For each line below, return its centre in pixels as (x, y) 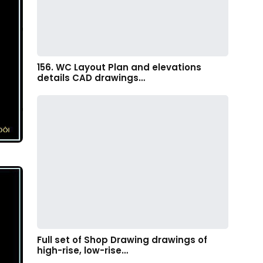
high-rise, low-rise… (82, 250)
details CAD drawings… (91, 77)
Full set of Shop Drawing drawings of (122, 240)
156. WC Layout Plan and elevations (119, 67)
